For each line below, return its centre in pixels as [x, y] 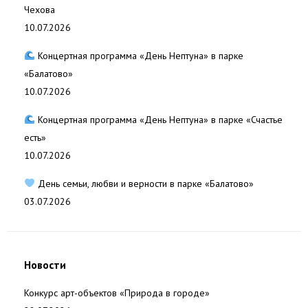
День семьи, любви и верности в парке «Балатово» [144, 184]
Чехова [40, 10]
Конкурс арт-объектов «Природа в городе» [117, 293]
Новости [45, 265]
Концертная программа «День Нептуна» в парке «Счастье [158, 120]
